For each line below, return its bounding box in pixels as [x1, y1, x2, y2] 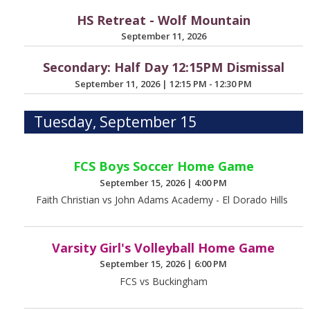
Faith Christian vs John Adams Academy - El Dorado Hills [36, 192, 291, 206]
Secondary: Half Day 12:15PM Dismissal [42, 59, 284, 76]
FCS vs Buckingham [119, 274, 208, 288]
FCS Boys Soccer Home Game [73, 158, 254, 175]
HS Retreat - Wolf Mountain [76, 11, 250, 28]
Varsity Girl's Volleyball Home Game [52, 239, 275, 256]
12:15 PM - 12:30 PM [170, 77, 253, 90]
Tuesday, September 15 [34, 112, 197, 132]
